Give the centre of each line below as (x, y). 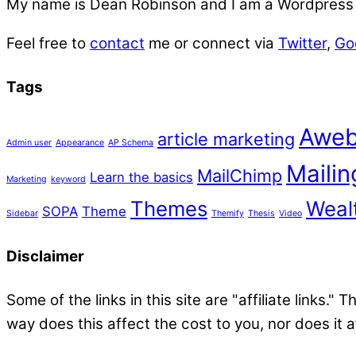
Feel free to (48, 43)
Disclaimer (45, 256)
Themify (228, 213)
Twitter (302, 43)
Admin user (29, 142)
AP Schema (131, 142)
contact (117, 43)
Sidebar (22, 213)
